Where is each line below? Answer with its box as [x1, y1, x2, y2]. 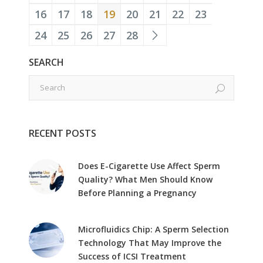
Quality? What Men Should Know [78, 173, 213, 185]
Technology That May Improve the [78, 237, 221, 248]
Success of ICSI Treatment [78, 250, 186, 262]
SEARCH [29, 55, 64, 69]
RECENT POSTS [29, 126, 96, 140]
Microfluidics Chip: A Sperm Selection [78, 223, 229, 235]
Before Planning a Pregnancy [78, 187, 197, 198]
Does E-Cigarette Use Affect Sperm [78, 160, 220, 171]
